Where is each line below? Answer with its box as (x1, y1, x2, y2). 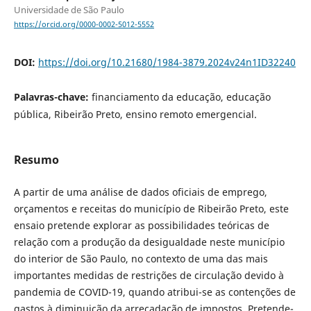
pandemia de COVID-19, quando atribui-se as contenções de (13, 285, 296, 299)
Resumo (13, 152, 59, 168)
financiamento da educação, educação (91, 90, 271, 104)
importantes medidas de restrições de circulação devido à (13, 269, 284, 283)
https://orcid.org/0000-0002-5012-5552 (13, 19, 154, 30)
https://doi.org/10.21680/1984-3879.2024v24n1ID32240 (37, 56, 296, 69)
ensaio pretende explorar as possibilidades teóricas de (13, 219, 269, 233)
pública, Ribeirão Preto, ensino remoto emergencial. (13, 108, 257, 121)
